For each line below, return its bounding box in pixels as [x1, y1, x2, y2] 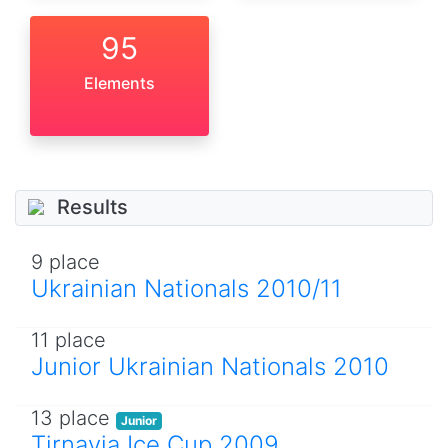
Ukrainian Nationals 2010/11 [31, 273, 342, 303]
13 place [31, 405, 116, 430]
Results [57, 195, 128, 220]
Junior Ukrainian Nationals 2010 [31, 351, 389, 381]
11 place [31, 327, 106, 352]
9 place [31, 249, 100, 274]
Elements [84, 73, 155, 94]
